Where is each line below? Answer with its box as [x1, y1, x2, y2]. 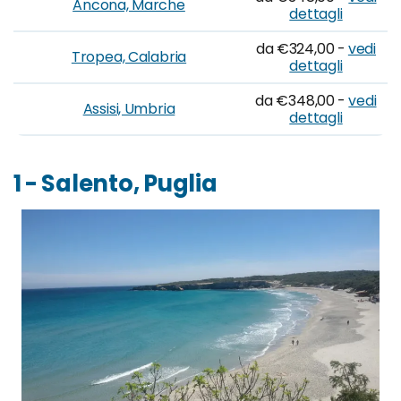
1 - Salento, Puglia [13, 167, 218, 200]
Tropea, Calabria [71, 47, 187, 67]
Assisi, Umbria [82, 98, 175, 119]
